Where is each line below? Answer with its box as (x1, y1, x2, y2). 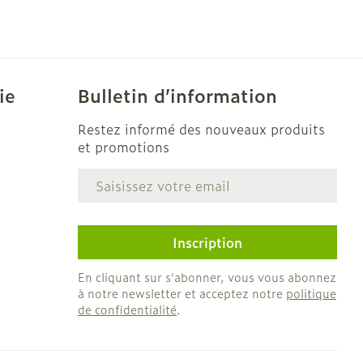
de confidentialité (78, 301, 177, 318)
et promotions (78, 137, 170, 156)
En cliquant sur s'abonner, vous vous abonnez (78, 268, 337, 285)
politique (286, 284, 337, 301)
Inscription (173, 233, 243, 252)
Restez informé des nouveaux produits (78, 119, 326, 139)
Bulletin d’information (78, 82, 278, 109)
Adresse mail (77, 166, 160, 186)
